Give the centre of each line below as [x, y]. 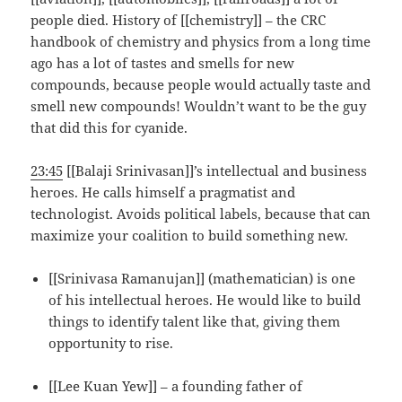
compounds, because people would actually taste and [201, 84]
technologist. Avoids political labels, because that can [201, 213]
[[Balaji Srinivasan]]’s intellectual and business [215, 170]
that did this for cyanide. [109, 127]
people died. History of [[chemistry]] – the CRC [179, 19]
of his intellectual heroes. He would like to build [205, 299]
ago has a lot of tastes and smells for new [163, 62]
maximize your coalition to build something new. [190, 235]
